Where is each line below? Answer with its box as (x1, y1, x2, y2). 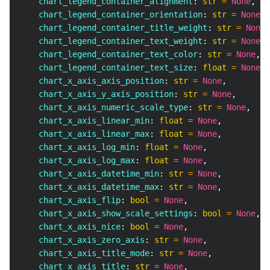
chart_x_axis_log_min (19, 142, 135, 152)
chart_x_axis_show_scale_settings (19, 209, 193, 218)
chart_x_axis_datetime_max (19, 182, 159, 192)
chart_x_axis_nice (19, 222, 121, 231)
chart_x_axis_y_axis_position (19, 89, 174, 99)
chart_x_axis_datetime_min (19, 169, 159, 178)
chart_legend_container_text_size (19, 63, 193, 72)
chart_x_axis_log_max (19, 155, 135, 165)
